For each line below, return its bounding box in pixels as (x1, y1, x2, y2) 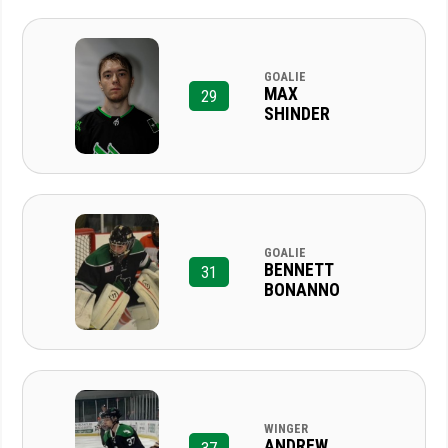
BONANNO (263, 279, 340, 300)
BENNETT (263, 259, 333, 280)
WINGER (263, 420, 308, 436)
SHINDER (263, 103, 330, 124)
